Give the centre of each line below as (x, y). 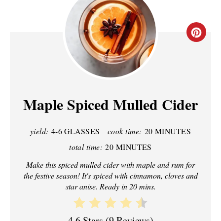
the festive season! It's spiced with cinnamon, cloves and (110, 175)
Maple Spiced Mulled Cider (110, 104)
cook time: (125, 131)
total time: (86, 147)
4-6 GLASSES (75, 131)
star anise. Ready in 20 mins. (110, 186)
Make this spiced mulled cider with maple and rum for (110, 164)
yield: (39, 131)
